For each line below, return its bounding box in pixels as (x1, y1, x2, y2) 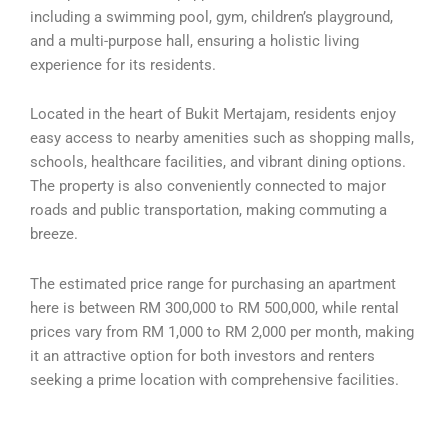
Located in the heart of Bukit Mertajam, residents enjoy (30, 105, 396, 124)
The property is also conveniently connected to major (30, 177, 386, 196)
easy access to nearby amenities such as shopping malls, (30, 129, 414, 148)
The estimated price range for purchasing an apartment (30, 274, 396, 293)
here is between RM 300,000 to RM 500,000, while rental (30, 298, 399, 317)
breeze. (30, 225, 78, 244)
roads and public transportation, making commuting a (30, 201, 387, 220)
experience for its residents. (30, 55, 216, 74)
